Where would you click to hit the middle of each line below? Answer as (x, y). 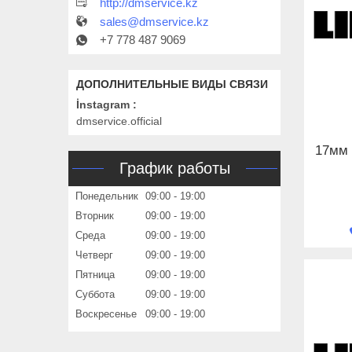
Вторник (95, 216)
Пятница (95, 275)
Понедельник (107, 196)
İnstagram (103, 105)
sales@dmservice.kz (154, 22)
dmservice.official (119, 121)
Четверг (94, 255)
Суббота (95, 295)
